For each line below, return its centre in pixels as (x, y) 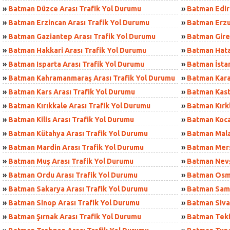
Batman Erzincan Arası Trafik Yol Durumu (79, 23)
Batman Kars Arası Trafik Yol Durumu (72, 92)
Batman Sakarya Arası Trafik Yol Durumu (78, 189)
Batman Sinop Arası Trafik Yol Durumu (74, 203)
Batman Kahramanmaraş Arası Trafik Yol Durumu (92, 78)
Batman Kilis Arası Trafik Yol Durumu (71, 120)
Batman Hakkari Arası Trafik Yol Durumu (77, 50)
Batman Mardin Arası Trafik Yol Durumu (76, 147)
